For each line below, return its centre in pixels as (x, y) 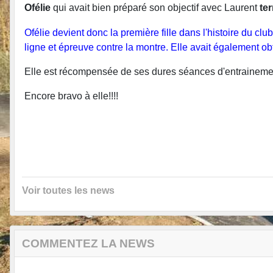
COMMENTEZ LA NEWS (88, 243)
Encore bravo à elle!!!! (71, 96)
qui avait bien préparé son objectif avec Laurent (155, 7)
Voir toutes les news (68, 190)
